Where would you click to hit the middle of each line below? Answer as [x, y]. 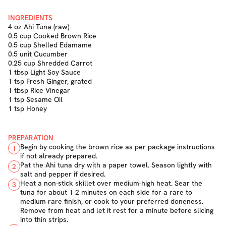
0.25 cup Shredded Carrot [50, 63]
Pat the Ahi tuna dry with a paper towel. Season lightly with [116, 165]
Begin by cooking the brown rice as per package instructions [118, 147]
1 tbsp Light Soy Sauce [44, 72]
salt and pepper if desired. [63, 174]
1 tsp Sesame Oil [35, 99]
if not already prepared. [59, 156]
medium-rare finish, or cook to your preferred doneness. [112, 201]
